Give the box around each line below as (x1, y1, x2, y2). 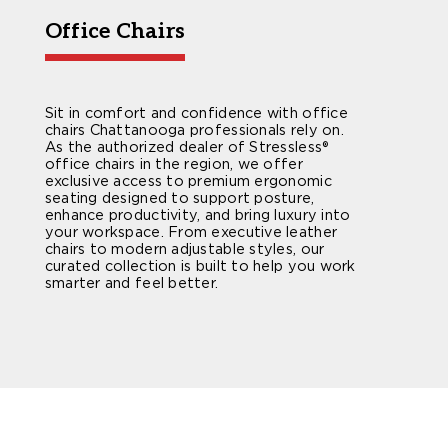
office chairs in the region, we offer (44, 155, 303, 173)
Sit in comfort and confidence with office (44, 104, 348, 122)
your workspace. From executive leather (44, 223, 338, 241)
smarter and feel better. (44, 274, 219, 292)
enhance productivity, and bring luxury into (44, 206, 351, 224)
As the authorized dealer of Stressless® (44, 138, 329, 156)
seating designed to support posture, (44, 189, 315, 207)
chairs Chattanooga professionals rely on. (44, 121, 344, 139)
